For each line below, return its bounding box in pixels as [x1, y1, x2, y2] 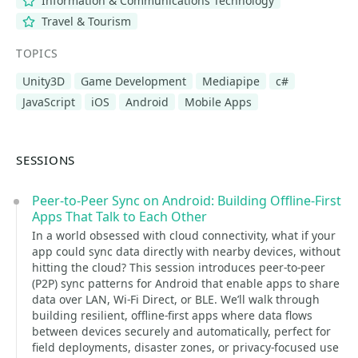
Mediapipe [202, 74, 260, 89]
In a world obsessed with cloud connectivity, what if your [32, 228, 336, 243]
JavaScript [22, 94, 75, 109]
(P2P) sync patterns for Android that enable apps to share [32, 276, 340, 291]
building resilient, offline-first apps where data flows [32, 308, 312, 323]
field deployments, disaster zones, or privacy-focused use [32, 340, 339, 355]
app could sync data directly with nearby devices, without [32, 244, 340, 259]
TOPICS [16, 46, 59, 61]
